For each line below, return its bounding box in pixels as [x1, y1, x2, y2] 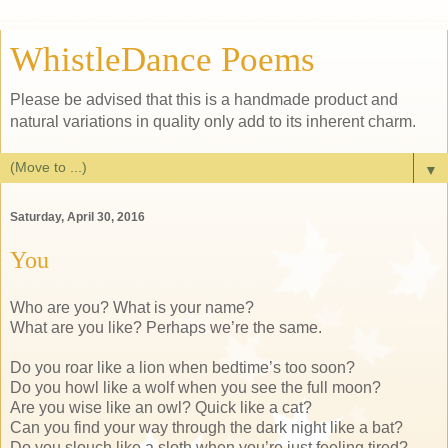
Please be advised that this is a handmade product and [10, 91, 398, 108]
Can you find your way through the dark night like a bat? [10, 418, 403, 436]
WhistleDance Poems [10, 40, 315, 78]
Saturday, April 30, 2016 [10, 210, 145, 225]
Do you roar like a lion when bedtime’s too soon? [10, 358, 355, 376]
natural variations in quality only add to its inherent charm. [10, 113, 416, 130]
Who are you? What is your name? [10, 298, 254, 316]
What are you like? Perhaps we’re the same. [10, 318, 322, 336]
